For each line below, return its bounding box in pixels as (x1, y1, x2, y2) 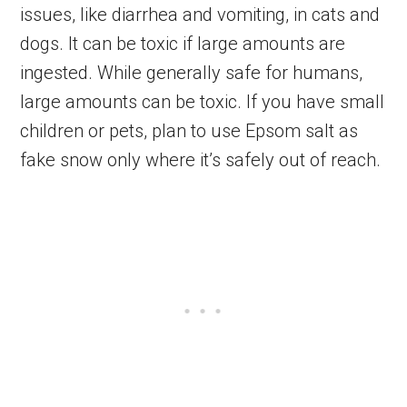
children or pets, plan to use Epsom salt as (20, 119, 359, 142)
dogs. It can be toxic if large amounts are (20, 32, 346, 55)
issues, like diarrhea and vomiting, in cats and (20, 3, 381, 25)
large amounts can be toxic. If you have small (20, 90, 385, 113)
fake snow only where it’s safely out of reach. (20, 148, 382, 171)
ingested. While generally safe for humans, (20, 61, 363, 84)
